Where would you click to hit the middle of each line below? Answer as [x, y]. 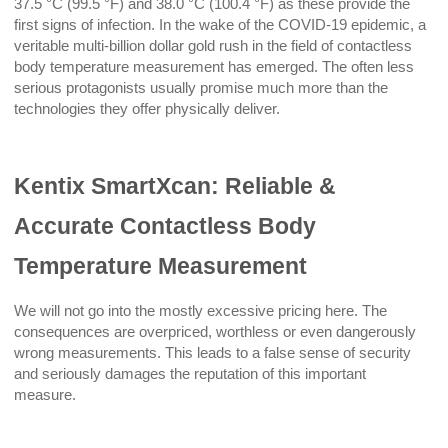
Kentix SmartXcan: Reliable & [175, 185]
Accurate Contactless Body [165, 225]
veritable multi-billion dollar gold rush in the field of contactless [213, 45]
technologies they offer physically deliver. [149, 108]
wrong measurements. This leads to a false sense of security [213, 352]
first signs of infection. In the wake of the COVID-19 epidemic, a [220, 24]
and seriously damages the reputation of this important [190, 373]
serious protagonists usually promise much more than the [201, 87]
